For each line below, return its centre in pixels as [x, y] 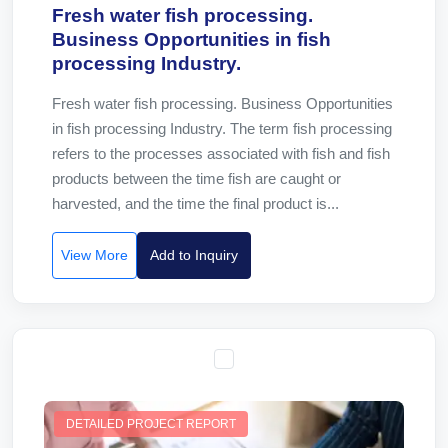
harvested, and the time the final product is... [195, 203]
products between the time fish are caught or [196, 178]
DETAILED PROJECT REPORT [151, 424]
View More [94, 255]
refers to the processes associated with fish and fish [221, 153]
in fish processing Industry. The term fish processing [222, 128]
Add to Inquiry [194, 255]
